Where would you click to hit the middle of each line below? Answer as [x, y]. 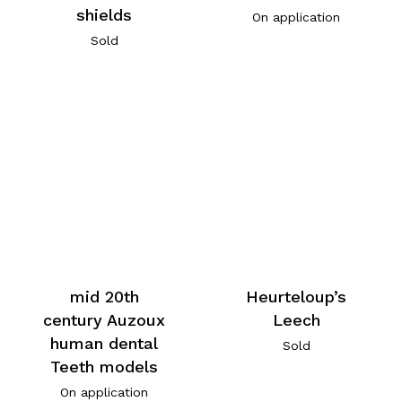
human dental [105, 344]
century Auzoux [105, 320]
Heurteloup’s [297, 297]
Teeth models [105, 367]
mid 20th [104, 297]
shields [105, 15]
